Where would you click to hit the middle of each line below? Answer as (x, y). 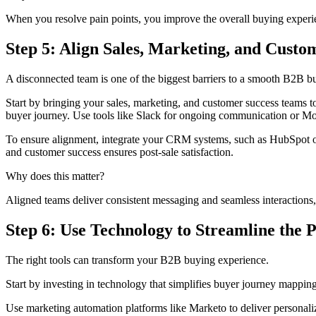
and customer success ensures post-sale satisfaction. (120, 152)
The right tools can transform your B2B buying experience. (137, 260)
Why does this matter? (55, 176)
